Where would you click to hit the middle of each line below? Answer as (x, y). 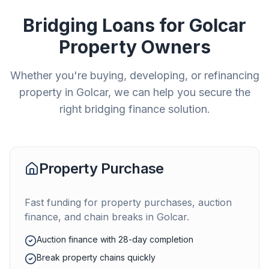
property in (47, 92)
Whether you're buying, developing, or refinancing (134, 75)
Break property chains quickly (96, 257)
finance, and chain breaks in (91, 217)
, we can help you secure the (179, 92)
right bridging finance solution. (134, 109)
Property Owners (134, 47)
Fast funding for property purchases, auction (128, 202)
